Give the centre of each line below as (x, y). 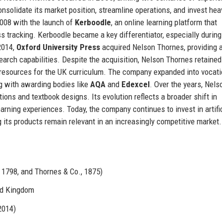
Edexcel (136, 84)
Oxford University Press (58, 47)
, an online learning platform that (164, 22)
